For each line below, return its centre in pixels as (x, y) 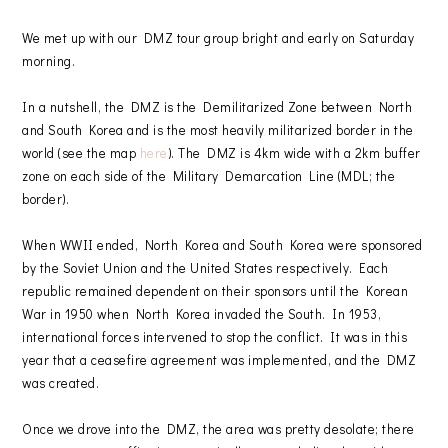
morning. (49, 60)
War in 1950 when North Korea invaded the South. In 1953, (202, 313)
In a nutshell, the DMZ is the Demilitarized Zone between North (217, 106)
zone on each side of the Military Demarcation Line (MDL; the (209, 175)
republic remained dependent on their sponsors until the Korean (215, 290)
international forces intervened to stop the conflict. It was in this (215, 336)
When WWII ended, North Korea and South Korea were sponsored (222, 244)
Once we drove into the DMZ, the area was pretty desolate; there (218, 428)
